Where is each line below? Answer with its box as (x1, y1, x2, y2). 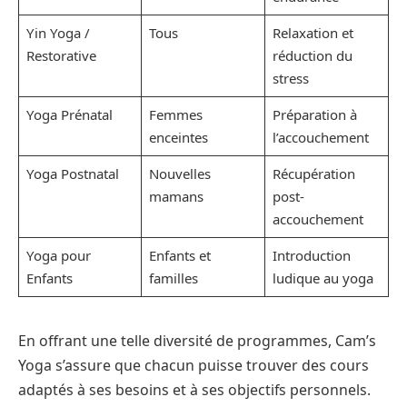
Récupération (272, 164, 355, 184)
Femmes (148, 105, 203, 124)
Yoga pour (25, 246, 91, 265)
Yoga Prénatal (25, 105, 113, 124)
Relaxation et (272, 24, 353, 43)
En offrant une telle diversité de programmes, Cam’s (18, 331, 376, 352)
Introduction (272, 246, 351, 265)
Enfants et (148, 246, 211, 265)
